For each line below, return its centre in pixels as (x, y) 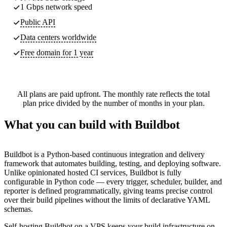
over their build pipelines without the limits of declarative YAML (107, 200)
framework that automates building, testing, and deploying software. (112, 163)
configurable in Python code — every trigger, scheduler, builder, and (113, 181)
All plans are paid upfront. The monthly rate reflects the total (113, 94)
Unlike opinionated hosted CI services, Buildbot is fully (93, 172)
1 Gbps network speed (56, 7)
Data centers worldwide (58, 37)
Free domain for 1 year (57, 52)
